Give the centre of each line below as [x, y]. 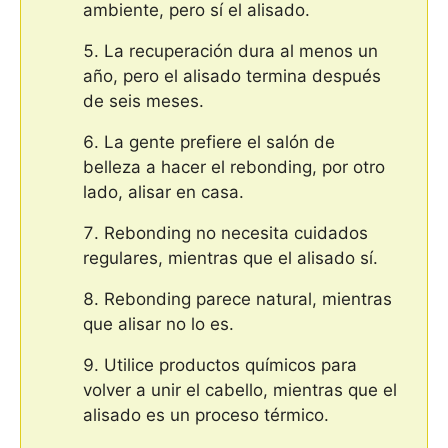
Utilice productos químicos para [230, 365]
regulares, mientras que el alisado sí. [230, 258]
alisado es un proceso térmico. [206, 415]
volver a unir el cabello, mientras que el [240, 390]
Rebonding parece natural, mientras [248, 299]
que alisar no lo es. [158, 324]
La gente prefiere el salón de [219, 142]
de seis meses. [143, 101]
